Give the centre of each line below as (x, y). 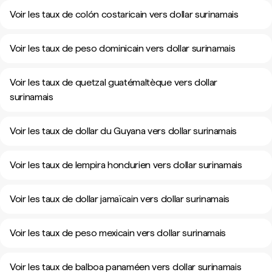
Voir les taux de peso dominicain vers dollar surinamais (123, 48)
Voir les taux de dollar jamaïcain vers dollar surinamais (120, 199)
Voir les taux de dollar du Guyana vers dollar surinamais (124, 131)
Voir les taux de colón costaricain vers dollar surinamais (124, 14)
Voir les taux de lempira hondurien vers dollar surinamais (126, 165)
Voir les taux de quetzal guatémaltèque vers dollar (114, 82)
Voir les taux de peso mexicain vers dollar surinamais (118, 233)
